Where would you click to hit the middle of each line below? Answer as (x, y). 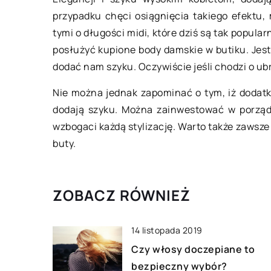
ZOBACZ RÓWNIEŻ (122, 195)
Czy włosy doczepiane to (193, 250)
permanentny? (211, 19)
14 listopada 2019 (167, 230)
